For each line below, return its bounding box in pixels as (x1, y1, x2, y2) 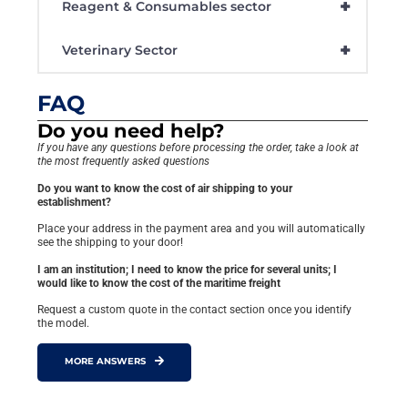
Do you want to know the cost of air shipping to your (37, 181, 293, 195)
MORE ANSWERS (65, 356, 147, 367)
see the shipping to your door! (37, 236, 184, 250)
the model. (37, 316, 90, 330)
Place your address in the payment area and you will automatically (37, 222, 366, 236)
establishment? (37, 195, 112, 209)
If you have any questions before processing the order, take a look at (37, 141, 360, 155)
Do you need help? (37, 119, 225, 143)
